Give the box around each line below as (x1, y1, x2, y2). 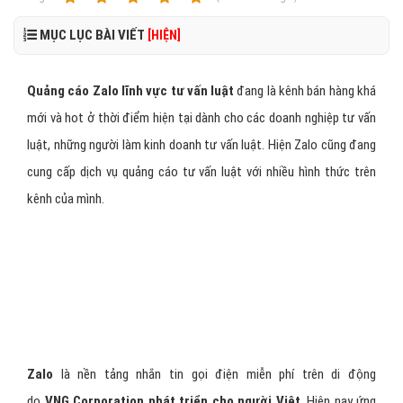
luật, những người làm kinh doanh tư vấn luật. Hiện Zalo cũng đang (27, 137, 376, 153)
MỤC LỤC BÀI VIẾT (37, 27, 148, 43)
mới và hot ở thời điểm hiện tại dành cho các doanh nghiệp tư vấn (27, 110, 376, 126)
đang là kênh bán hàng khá (234, 83, 377, 99)
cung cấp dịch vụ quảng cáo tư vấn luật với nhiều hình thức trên (27, 164, 376, 180)
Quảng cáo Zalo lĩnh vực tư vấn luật (27, 83, 235, 99)
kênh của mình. (27, 191, 104, 207)
